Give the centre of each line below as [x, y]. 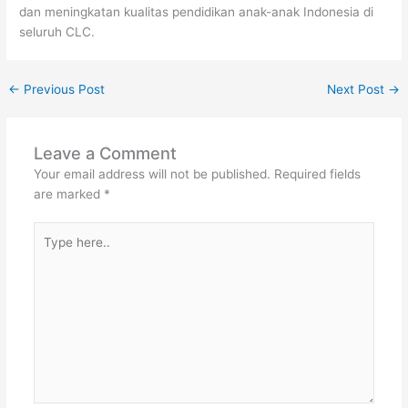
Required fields [317, 173]
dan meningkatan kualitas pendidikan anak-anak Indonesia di [197, 11]
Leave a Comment [105, 153]
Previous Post [63, 89]
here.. [49, 252]
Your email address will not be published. [152, 173]
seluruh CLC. [57, 31]
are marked [68, 194]
